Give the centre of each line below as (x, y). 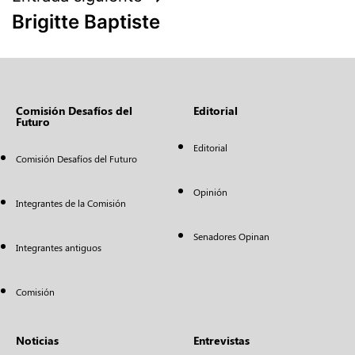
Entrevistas (221, 340)
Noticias (37, 340)
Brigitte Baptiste (86, 22)
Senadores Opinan (231, 236)
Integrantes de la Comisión (71, 203)
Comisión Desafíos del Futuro (76, 158)
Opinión (210, 192)
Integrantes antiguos (59, 247)
